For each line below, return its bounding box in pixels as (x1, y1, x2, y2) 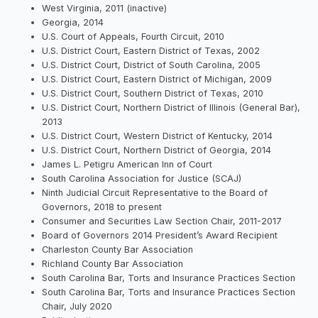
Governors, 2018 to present (42, 201, 163, 212)
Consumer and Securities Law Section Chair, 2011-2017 (42, 215, 283, 226)
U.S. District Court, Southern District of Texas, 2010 (42, 87, 264, 99)
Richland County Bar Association (42, 258, 184, 269)
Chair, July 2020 (42, 300, 113, 312)
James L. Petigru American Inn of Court (42, 158, 213, 170)
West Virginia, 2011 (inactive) (42, 2, 168, 13)
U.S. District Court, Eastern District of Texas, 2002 (42, 45, 261, 56)
